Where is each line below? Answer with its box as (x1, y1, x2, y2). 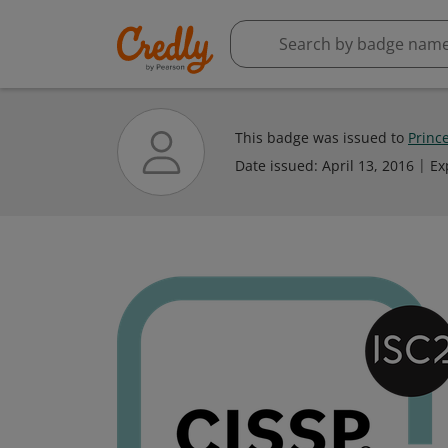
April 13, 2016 (322, 156, 414, 175)
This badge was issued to (235, 128, 408, 147)
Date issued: (235, 156, 322, 175)
